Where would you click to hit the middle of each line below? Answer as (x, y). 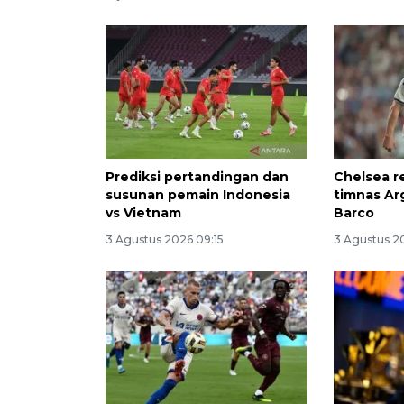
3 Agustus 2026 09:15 (165, 240)
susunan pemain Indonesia (198, 195)
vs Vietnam (143, 213)
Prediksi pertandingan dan (197, 177)
